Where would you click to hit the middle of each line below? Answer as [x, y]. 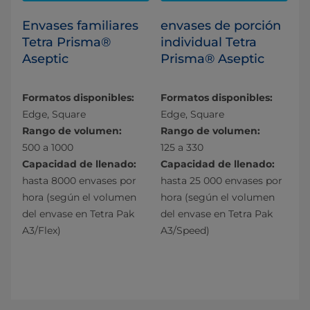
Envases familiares [80, 26]
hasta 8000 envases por [79, 181]
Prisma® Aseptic [212, 59]
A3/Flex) [42, 231]
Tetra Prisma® [66, 43]
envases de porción [221, 26]
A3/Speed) [185, 231]
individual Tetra [209, 43]
